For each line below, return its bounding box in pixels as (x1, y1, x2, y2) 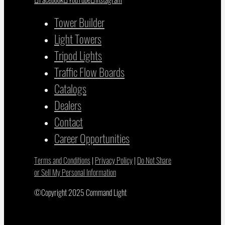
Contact (54, 113, 83, 130)
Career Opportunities (54, 130, 130, 147)
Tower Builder (54, 14, 104, 31)
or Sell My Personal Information (34, 166, 116, 179)
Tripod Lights (54, 47, 102, 64)
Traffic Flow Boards (54, 63, 125, 80)
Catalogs (54, 80, 86, 97)
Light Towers (54, 30, 101, 47)
